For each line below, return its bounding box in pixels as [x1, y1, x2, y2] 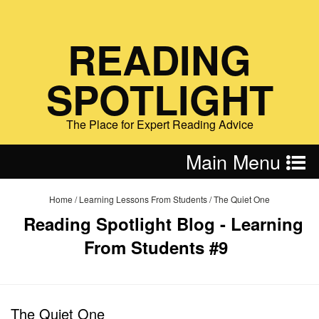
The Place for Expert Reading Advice [66, 116, 253, 132]
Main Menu [186, 147, 286, 175]
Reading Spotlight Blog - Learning [23, 211, 303, 236]
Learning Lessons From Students [79, 193, 207, 205]
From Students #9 [84, 235, 228, 259]
